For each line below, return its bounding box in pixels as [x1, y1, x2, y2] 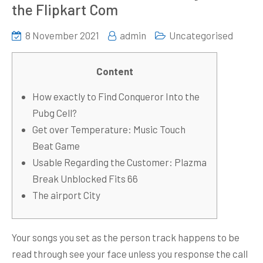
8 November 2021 [25, 29, 99, 41]
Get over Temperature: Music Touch [32, 123, 186, 135]
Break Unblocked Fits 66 [32, 173, 138, 184]
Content [96, 65, 133, 77]
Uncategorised [169, 29, 233, 41]
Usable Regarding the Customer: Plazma [32, 156, 207, 168]
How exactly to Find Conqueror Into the [32, 90, 200, 102]
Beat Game [32, 140, 80, 151]
